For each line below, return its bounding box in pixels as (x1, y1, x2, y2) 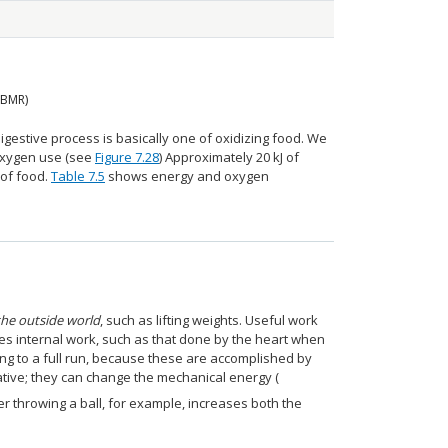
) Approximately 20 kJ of (159, 148, 299, 166)
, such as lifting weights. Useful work (100, 311, 318, 329)
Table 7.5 (51, 167, 105, 185)
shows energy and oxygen (105, 167, 269, 185)
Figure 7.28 (95, 148, 159, 166)
